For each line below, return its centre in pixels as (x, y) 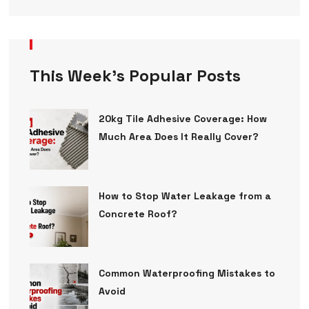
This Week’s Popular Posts (135, 75)
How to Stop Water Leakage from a (185, 196)
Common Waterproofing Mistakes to (187, 273)
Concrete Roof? (138, 213)
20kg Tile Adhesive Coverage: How (182, 118)
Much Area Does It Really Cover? (178, 136)
